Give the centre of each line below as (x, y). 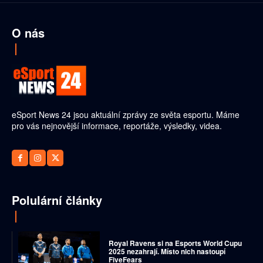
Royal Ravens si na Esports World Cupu (175, 243)
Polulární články (57, 200)
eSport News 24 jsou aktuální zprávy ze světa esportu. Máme (126, 115)
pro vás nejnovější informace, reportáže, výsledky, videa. (117, 126)
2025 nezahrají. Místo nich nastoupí (167, 251)
